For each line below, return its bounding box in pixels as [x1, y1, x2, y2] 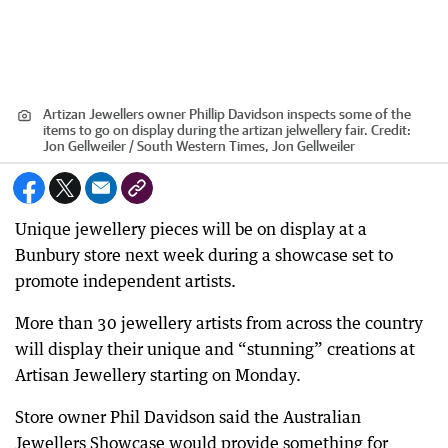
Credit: [368, 121, 411, 138]
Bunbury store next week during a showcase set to [15, 244, 393, 265]
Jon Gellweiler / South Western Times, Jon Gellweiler [43, 137, 355, 154]
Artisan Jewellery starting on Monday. [15, 364, 301, 385]
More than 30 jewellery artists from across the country [15, 312, 423, 333]
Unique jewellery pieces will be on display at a [15, 218, 367, 239]
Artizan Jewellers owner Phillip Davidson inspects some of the [43, 105, 411, 122]
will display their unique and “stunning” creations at [15, 338, 415, 359]
